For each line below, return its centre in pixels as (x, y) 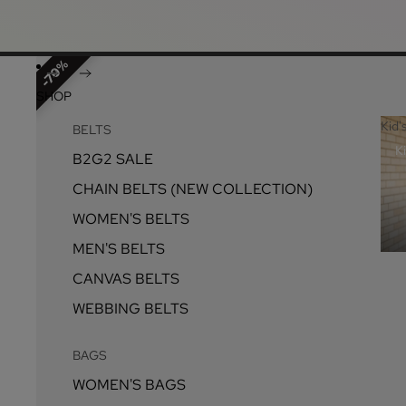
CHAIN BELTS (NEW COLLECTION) (193, 189)
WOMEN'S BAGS (129, 385)
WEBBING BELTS (130, 309)
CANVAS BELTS (126, 279)
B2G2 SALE (113, 159)
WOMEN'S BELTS (131, 219)
